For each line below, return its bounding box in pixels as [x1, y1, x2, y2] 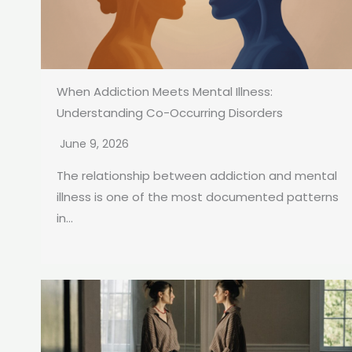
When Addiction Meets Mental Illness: [57, 83, 273, 101]
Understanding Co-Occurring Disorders [57, 104, 283, 122]
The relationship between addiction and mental [57, 167, 337, 185]
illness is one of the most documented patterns [57, 189, 339, 206]
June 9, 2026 [60, 136, 129, 152]
